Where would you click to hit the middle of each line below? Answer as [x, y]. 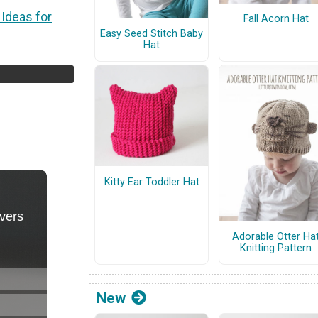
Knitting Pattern [276, 248]
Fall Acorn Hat [276, 18]
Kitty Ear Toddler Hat [152, 182]
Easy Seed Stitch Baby [152, 33]
